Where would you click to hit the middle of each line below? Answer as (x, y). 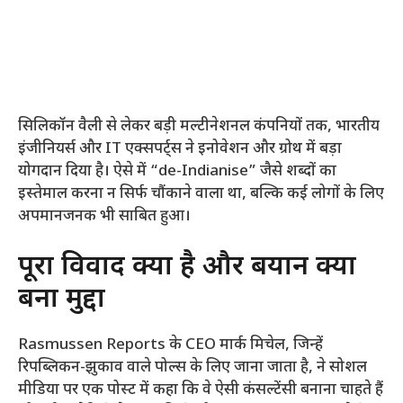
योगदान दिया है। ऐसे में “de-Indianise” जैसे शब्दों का (177, 172)
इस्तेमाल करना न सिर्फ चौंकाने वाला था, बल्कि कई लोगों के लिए (201, 195)
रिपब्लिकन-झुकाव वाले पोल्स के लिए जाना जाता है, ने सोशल (193, 367)
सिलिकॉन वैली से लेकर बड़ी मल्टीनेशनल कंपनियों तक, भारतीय (199, 127)
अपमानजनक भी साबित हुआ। (104, 217)
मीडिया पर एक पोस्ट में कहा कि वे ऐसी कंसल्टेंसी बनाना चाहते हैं (201, 390)
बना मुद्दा (62, 300)
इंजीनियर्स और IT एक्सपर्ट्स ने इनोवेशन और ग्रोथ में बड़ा (180, 150)
